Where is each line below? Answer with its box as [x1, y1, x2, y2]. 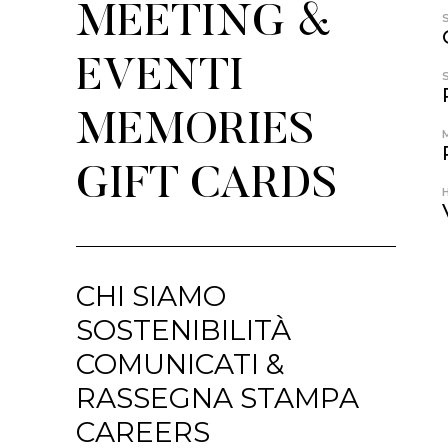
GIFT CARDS [76, 164, 338, 209]
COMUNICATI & [76, 347, 284, 381]
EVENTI [76, 56, 244, 101]
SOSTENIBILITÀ [76, 313, 291, 347]
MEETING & [76, 2, 332, 47]
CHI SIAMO [76, 279, 226, 313]
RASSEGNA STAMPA [76, 381, 359, 415]
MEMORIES [76, 110, 315, 155]
